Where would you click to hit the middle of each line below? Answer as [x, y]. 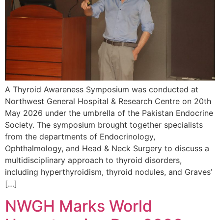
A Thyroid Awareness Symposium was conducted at [102, 90]
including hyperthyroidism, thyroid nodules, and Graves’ [109, 172]
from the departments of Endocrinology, [80, 137]
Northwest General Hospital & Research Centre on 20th [108, 101]
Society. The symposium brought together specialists [104, 125]
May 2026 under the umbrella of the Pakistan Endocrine [109, 113]
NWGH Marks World [79, 206]
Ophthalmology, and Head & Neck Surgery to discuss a [107, 149]
